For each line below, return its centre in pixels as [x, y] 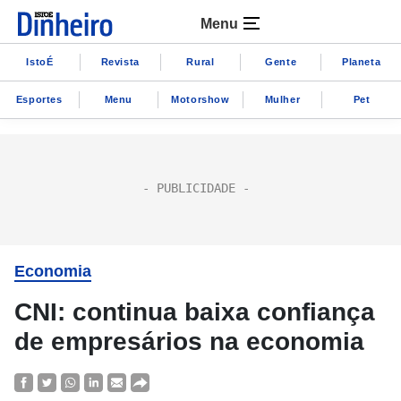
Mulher [282, 99]
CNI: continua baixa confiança [195, 312]
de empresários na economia [189, 341]
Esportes [39, 99]
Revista [120, 61]
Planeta [361, 61]
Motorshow [200, 99]
